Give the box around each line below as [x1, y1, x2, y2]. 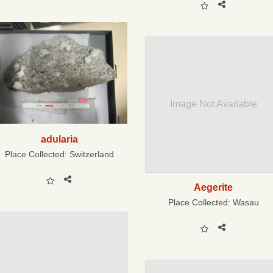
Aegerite [194, 181, 233, 193]
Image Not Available [169, 98, 257, 109]
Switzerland [69, 149, 114, 159]
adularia [40, 133, 78, 144]
